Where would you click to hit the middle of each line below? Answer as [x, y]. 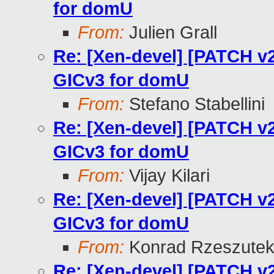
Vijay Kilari [167, 176]
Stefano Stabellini [194, 104]
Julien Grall [171, 33]
